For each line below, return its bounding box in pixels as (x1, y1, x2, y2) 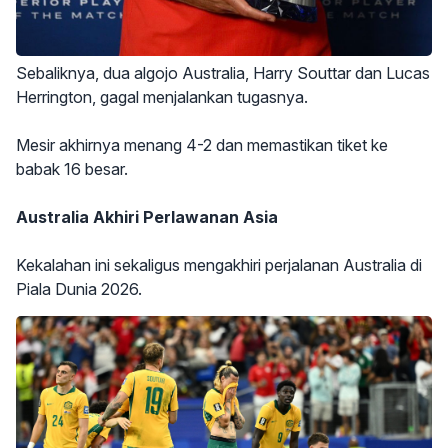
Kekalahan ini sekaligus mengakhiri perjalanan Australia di (16, 255, 422, 276)
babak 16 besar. (16, 159, 128, 180)
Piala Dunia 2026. (16, 279, 142, 300)
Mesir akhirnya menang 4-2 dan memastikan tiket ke (16, 135, 388, 156)
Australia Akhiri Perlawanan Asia (16, 207, 278, 228)
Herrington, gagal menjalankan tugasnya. (16, 87, 308, 108)
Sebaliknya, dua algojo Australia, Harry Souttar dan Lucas (16, 63, 430, 84)
